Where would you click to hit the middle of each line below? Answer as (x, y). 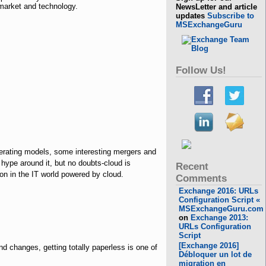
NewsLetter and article (217, 7)
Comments (202, 178)
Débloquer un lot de (216, 254)
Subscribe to (231, 16)
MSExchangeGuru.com (221, 209)
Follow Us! (201, 70)
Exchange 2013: (220, 218)
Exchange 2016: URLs (219, 191)
